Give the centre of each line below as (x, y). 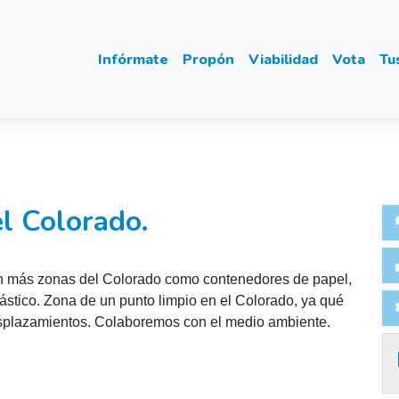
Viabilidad (283, 59)
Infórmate (133, 59)
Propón (208, 59)
